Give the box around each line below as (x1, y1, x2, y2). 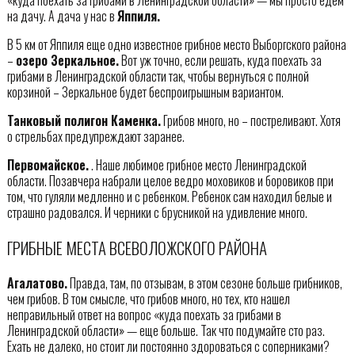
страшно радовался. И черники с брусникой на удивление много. (6, 203, 307, 223)
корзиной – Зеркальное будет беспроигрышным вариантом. (6, 82, 284, 102)
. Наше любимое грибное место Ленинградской (88, 155, 307, 175)
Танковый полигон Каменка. (6, 111, 161, 131)
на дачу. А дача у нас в (6, 6, 117, 26)
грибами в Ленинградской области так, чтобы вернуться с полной (6, 67, 309, 86)
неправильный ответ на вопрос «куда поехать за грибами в (6, 304, 281, 324)
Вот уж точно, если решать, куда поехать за (118, 51, 322, 71)
